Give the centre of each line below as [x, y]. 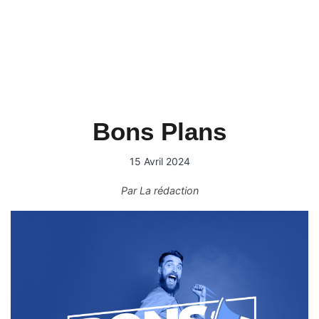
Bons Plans [159, 131]
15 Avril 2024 [159, 161]
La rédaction [169, 190]
